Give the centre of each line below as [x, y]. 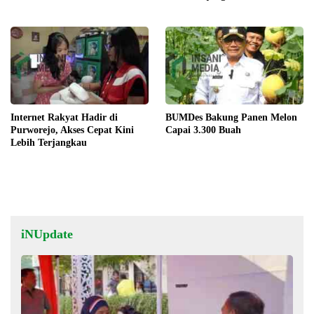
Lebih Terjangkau [49, 142]
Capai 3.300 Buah [203, 130]
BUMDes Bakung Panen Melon [231, 117]
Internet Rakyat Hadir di [64, 117]
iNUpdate [47, 234]
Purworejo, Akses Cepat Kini [72, 130]
